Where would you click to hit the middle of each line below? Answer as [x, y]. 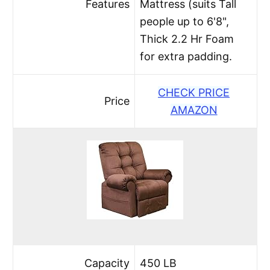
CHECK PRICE [194, 92]
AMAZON [194, 110]
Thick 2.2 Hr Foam [187, 39]
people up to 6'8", [185, 21]
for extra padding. [186, 56]
